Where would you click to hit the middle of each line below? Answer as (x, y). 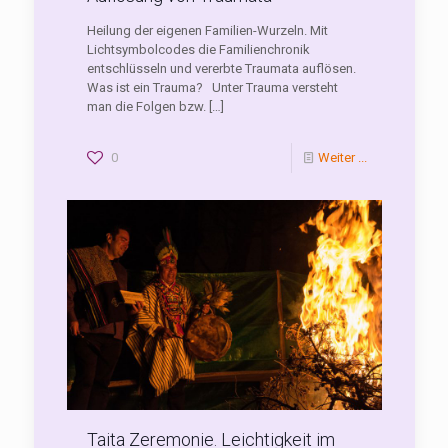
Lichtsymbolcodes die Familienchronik (198, 50)
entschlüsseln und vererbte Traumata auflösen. (224, 69)
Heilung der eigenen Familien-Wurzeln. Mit (207, 31)
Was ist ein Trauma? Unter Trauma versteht (212, 88)
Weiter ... (342, 158)
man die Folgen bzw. (146, 107)
